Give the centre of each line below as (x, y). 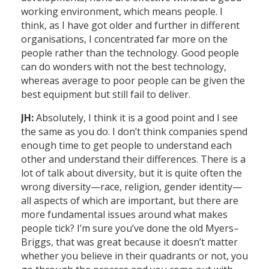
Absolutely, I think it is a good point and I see (136, 118)
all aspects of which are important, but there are (130, 201)
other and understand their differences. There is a (133, 159)
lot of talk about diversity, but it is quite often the (131, 173)
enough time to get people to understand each (126, 146)
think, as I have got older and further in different (130, 26)
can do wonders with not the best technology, (124, 67)
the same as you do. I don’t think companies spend (134, 132)
